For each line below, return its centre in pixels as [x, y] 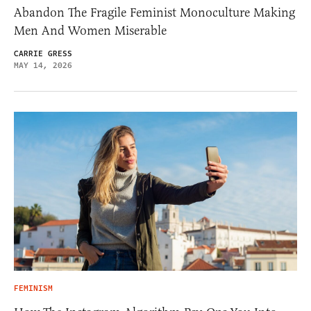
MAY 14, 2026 [43, 65]
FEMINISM [33, 289]
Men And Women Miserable [90, 30]
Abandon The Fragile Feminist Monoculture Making [154, 12]
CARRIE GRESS [43, 53]
